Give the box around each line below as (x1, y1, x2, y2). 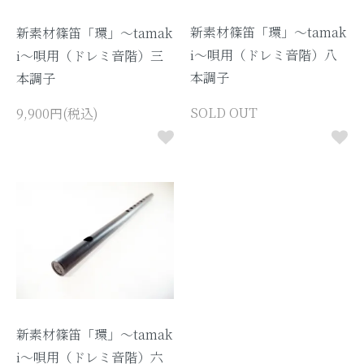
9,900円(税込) (16, 103, 98, 123)
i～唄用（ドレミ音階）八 (190, 45, 337, 64)
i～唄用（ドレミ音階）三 (16, 45, 163, 65)
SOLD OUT (190, 102, 258, 122)
